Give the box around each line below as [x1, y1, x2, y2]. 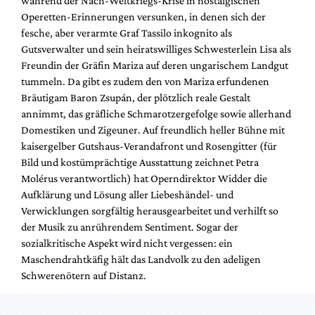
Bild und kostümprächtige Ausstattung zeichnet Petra [21, 156, 259, 169]
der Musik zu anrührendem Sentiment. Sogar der [21, 221, 238, 233]
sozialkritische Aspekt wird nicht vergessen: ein [21, 237, 233, 250]
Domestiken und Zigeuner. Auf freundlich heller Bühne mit [21, 124, 285, 136]
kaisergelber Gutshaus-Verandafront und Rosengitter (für [21, 140, 277, 153]
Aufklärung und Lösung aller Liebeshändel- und [21, 188, 233, 201]
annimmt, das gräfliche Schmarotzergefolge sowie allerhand [21, 108, 291, 120]
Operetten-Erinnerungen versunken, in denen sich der [21, 11, 266, 23]
